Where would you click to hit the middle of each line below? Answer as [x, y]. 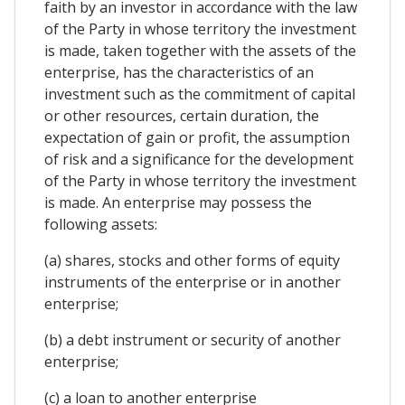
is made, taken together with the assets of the [200, 50]
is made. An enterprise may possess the [178, 202]
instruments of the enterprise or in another [193, 282]
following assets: [101, 224]
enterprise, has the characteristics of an [179, 72]
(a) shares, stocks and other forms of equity [192, 260]
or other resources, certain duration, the [182, 115]
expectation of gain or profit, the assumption [197, 137]
